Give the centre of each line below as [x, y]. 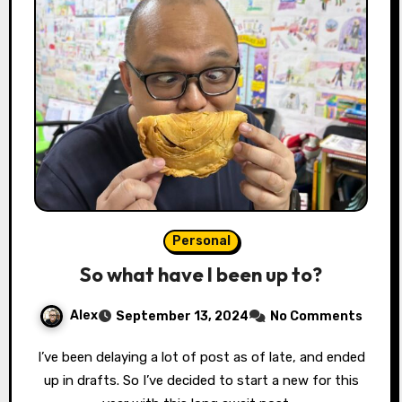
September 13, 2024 [182, 316]
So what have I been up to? [201, 274]
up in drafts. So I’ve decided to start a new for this [201, 380]
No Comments [316, 316]
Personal [201, 240]
